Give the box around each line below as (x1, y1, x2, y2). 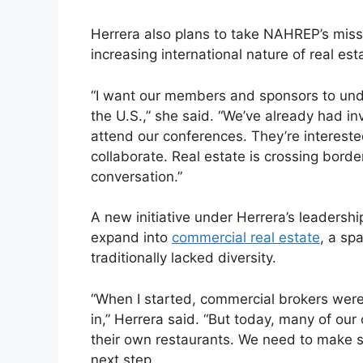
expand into (91, 229, 172, 246)
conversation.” (91, 168, 182, 185)
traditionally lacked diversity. (91, 250, 276, 267)
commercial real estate (172, 229, 320, 246)
